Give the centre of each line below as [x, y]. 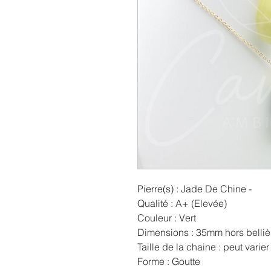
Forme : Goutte [169, 261]
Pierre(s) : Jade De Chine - [194, 188]
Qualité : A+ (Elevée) [182, 203]
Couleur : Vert [167, 217]
